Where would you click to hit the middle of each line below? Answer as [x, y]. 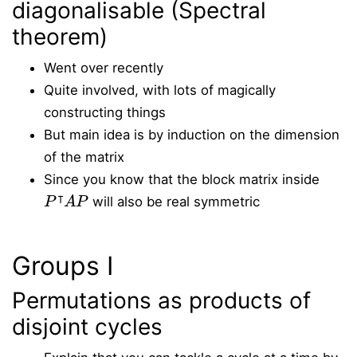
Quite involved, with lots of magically [160, 90]
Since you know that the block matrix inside [182, 179]
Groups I [63, 266]
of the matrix [84, 157]
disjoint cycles [87, 327]
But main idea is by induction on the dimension [192, 135]
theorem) [60, 37]
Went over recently [104, 68]
